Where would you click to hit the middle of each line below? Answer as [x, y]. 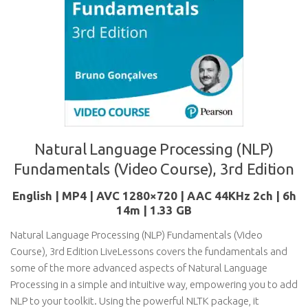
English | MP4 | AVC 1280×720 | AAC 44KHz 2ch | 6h [154, 196]
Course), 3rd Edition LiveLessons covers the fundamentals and [149, 251]
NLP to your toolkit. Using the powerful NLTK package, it [135, 301]
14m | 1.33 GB [154, 210]
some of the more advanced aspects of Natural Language [139, 268]
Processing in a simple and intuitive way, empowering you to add [154, 284]
